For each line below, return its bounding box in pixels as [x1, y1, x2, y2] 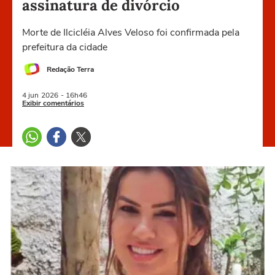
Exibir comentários [22, 98, 84, 108]
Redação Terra [47, 64, 94, 74]
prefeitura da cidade [22, 41, 107, 54]
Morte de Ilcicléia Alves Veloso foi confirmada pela [22, 26, 239, 39]
